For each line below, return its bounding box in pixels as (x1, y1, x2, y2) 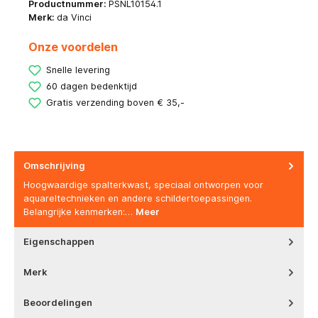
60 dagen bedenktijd (46, 80, 137, 92)
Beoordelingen (23, 297, 92, 308)
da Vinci (57, 11, 92, 23)
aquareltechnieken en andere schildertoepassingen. (23, 192, 252, 204)
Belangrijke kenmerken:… (23, 206, 136, 217)
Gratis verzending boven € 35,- (46, 97, 185, 108)
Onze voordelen (28, 40, 118, 55)
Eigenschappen (23, 236, 94, 247)
